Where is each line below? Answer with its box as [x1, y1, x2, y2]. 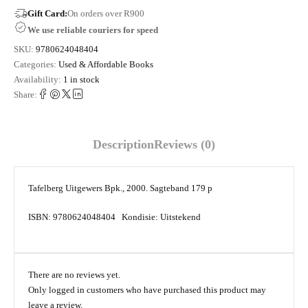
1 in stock [63, 74, 100, 85]
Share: [14, 89, 37, 100]
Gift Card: [27, 8, 67, 19]
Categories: [14, 58, 58, 69]
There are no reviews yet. [28, 269, 120, 280]
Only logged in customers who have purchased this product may [28, 284, 266, 295]
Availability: [14, 74, 61, 85]
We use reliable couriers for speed [27, 24, 158, 35]
